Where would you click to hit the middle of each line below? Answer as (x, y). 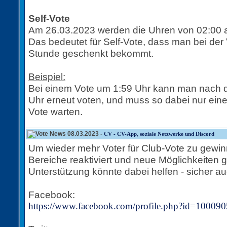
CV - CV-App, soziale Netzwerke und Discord (159, 134)
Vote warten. (55, 111)
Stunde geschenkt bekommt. (91, 53)
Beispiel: (47, 77)
